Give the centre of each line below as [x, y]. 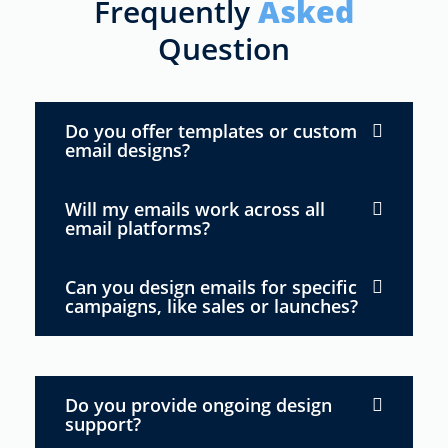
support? [103, 423]
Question [224, 48]
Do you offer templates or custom [211, 130]
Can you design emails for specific [211, 286]
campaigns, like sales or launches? [211, 305]
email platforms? [137, 227]
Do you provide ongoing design [198, 404]
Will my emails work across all [195, 208]
